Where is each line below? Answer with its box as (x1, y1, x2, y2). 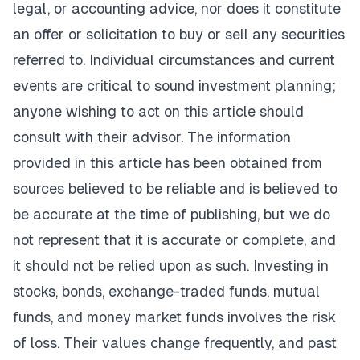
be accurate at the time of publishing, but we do (13, 205, 330, 223)
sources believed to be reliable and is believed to (13, 179, 337, 197)
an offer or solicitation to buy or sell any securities (13, 25, 345, 43)
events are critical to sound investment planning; (13, 76, 336, 94)
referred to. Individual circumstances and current (13, 51, 335, 68)
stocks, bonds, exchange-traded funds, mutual (13, 282, 320, 300)
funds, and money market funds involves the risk (13, 308, 336, 325)
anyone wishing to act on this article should (13, 102, 304, 120)
